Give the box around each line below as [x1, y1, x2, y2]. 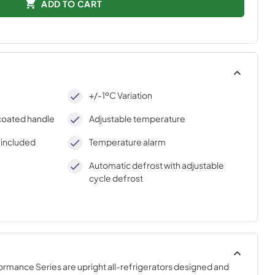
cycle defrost [88, 172, 143, 184]
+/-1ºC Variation [88, 90, 152, 101]
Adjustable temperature [88, 113, 185, 124]
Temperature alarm [88, 136, 166, 147]
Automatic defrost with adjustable [88, 160, 224, 171]
